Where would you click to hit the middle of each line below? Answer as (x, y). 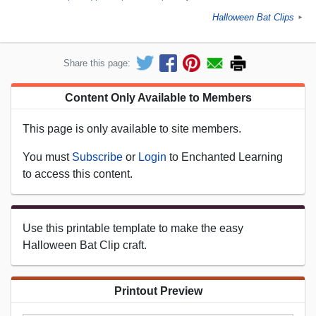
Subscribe (97, 157)
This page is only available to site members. (132, 128)
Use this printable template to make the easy (133, 228)
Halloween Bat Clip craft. (85, 245)
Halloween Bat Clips (253, 18)
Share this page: (97, 63)
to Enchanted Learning (225, 157)
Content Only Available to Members (158, 97)
